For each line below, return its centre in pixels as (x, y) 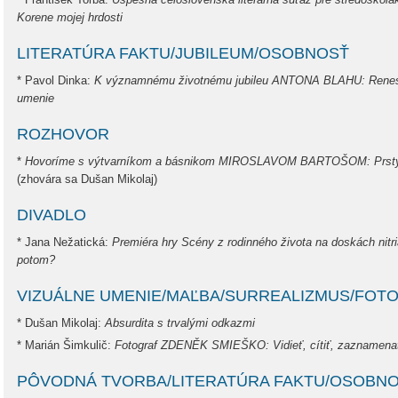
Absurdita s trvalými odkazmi (180, 323)
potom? (36, 260)
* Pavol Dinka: (56, 80)
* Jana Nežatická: (64, 242)
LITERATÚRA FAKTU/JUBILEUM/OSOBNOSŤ (183, 53)
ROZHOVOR (63, 134)
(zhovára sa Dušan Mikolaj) (87, 179)
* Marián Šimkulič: (66, 345)
